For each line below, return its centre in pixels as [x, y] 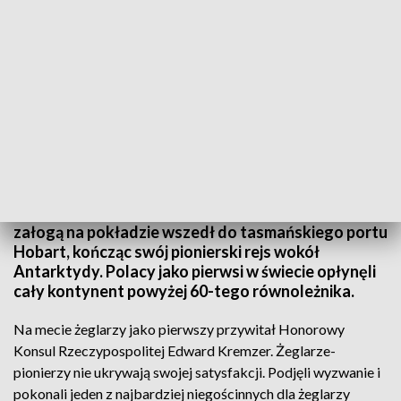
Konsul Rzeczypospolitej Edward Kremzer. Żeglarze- [175, 350]
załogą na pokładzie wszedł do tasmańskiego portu [200, 232]
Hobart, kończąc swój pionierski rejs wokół [166, 252]
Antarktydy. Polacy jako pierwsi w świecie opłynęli [195, 271]
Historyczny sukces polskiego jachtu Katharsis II [127, 181]
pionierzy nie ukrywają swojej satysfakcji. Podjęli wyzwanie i [197, 372]
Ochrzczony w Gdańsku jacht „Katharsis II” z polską [200, 212]
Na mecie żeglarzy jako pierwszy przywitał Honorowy [179, 329]
